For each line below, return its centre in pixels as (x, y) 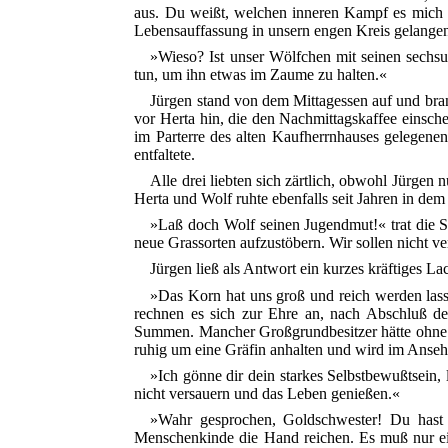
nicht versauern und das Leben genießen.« (267, 393)
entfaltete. (165, 154)
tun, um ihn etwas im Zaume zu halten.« (261, 74)
